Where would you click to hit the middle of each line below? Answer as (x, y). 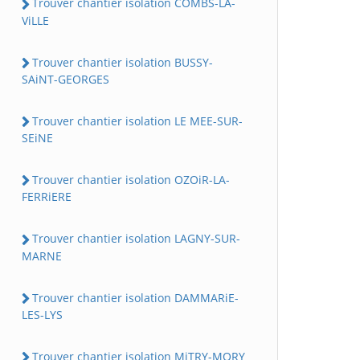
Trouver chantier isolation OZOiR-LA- (131, 180)
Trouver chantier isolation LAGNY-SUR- (136, 239)
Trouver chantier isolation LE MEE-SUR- (137, 121)
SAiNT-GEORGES (65, 79)
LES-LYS (42, 314)
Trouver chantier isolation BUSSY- (123, 62)
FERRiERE (47, 197)
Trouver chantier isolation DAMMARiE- (135, 297)
